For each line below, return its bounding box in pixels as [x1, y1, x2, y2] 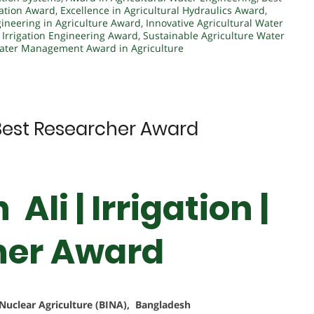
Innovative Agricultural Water [146, 16, 283, 30]
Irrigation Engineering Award [2, 29, 138, 43]
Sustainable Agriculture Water [143, 29, 285, 43]
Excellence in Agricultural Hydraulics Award [60, 4, 265, 18]
